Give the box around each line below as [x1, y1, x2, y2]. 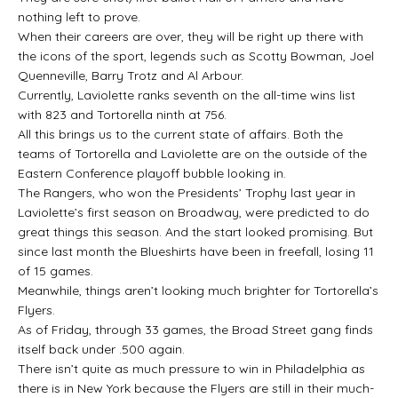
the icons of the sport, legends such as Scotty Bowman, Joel [18, 47, 374, 64]
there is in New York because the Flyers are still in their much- [18, 379, 374, 396]
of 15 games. [18, 262, 93, 279]
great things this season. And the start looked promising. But [18, 223, 373, 240]
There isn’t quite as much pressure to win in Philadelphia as [18, 360, 365, 377]
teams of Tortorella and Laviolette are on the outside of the [18, 145, 367, 162]
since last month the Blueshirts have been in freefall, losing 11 [18, 243, 374, 259]
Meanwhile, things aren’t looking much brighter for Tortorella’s [18, 282, 378, 298]
